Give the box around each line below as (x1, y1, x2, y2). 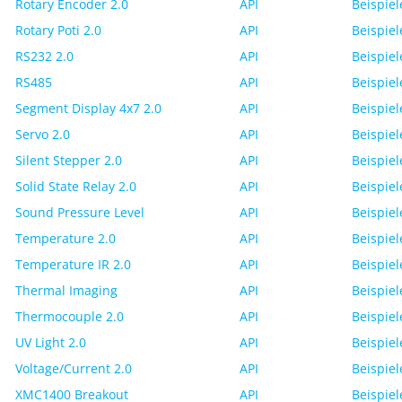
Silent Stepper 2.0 (15, 152, 122, 169)
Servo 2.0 (15, 126, 70, 143)
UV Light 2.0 (15, 334, 86, 351)
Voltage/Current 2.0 (15, 360, 132, 377)
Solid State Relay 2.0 (15, 178, 136, 195)
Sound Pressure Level (15, 204, 144, 221)
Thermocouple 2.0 (15, 308, 124, 325)
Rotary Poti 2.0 (15, 22, 101, 39)
